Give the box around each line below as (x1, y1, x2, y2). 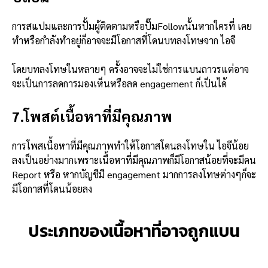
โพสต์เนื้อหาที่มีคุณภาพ (24, 106, 172, 126)
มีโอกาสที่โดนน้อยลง (12, 182, 95, 195)
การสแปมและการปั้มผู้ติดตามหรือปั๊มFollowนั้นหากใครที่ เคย (12, 19, 252, 32)
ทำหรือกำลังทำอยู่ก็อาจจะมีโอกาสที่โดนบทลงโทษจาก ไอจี (12, 33, 237, 47)
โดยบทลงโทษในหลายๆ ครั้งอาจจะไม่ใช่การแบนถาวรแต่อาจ (12, 62, 249, 75)
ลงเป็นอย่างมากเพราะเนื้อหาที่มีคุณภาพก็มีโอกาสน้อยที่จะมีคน (12, 153, 256, 166)
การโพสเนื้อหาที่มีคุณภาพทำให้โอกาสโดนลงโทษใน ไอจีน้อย (12, 139, 249, 152)
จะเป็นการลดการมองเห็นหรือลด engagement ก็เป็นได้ (12, 77, 229, 90)
